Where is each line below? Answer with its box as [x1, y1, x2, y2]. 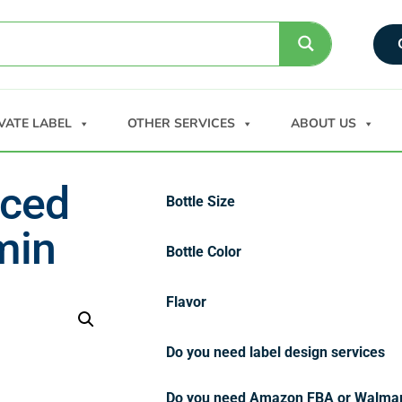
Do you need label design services [166, 343, 385, 361]
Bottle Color [166, 242, 241, 260]
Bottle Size [166, 192, 235, 210]
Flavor [166, 293, 206, 310]
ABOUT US [291, 114, 356, 132]
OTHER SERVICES [127, 114, 235, 132]
